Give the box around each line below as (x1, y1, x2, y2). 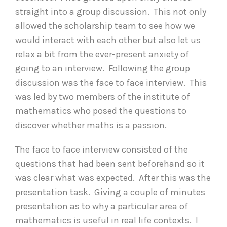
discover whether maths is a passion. (15, 119, 169, 131)
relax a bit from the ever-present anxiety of (15, 48, 189, 60)
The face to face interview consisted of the (15, 143, 188, 155)
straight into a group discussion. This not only (15, 6, 206, 17)
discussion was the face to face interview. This (15, 77, 207, 88)
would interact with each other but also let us (15, 34, 201, 46)
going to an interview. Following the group (15, 62, 190, 74)
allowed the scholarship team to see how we (15, 20, 195, 31)
